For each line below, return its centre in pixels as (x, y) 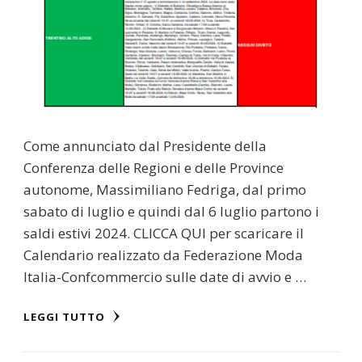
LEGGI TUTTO (66, 316)
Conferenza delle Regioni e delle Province (154, 167)
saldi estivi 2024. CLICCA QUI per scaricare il (164, 233)
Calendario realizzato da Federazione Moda (163, 255)
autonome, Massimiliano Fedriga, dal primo (165, 189)
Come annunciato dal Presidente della (145, 145)
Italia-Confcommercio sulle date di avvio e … (165, 276)
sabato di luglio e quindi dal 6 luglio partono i (171, 211)
